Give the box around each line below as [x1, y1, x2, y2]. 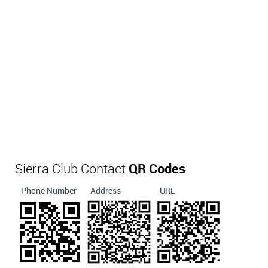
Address [90, 186, 121, 196]
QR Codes [129, 162, 185, 176]
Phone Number [21, 186, 77, 196]
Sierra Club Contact [15, 162, 129, 176]
